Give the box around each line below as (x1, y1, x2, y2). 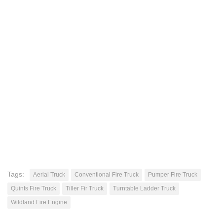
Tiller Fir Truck (66, 184, 104, 192)
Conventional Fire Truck (74, 171, 139, 178)
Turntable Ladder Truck (113, 184, 176, 192)
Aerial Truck (33, 171, 65, 178)
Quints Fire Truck (11, 184, 56, 192)
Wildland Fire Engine (11, 198, 67, 206)
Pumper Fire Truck (148, 171, 197, 178)
